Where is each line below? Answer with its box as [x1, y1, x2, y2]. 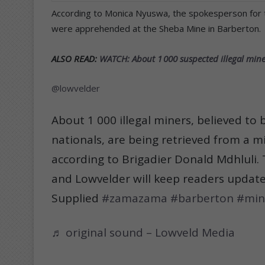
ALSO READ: [51, 52, 99, 64]
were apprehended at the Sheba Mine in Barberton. [51, 22, 261, 34]
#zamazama [102, 190, 167, 206]
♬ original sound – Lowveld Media [51, 224, 235, 240]
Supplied [51, 190, 102, 206]
